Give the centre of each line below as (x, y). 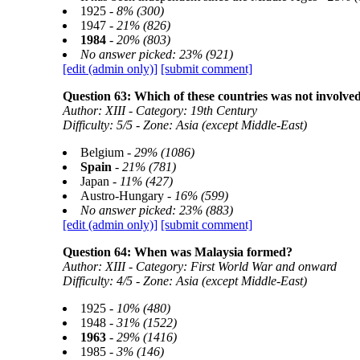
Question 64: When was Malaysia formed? (177, 252)
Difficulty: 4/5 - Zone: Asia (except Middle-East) (184, 281)
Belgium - (107, 152)
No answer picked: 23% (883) (156, 210)
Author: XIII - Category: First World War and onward (199, 266)
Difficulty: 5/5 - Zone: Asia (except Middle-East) (184, 125)
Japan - (100, 181)
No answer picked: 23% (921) (156, 54)
